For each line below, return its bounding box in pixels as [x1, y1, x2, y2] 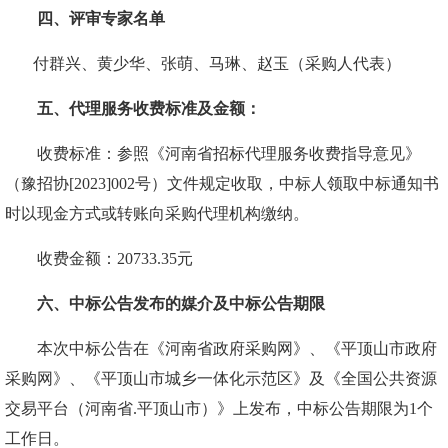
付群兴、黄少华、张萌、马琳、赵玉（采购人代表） [33, 55, 401, 72]
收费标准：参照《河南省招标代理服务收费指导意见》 [37, 145, 421, 162]
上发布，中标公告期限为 [233, 400, 409, 417]
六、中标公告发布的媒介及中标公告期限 [37, 295, 325, 312]
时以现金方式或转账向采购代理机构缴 [5, 205, 277, 222]
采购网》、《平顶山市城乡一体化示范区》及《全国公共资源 [5, 370, 437, 387]
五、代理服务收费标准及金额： [37, 100, 261, 117]
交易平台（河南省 [5, 400, 133, 417]
